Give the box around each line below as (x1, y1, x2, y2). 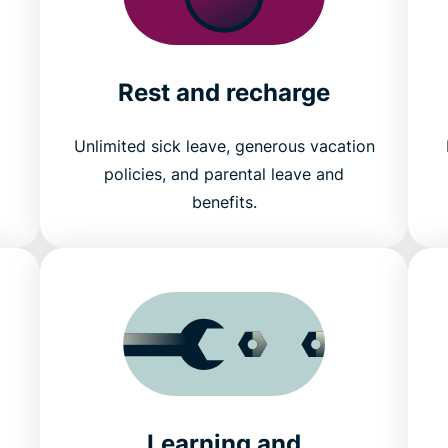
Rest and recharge (118, 78, 330, 107)
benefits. (191, 192, 257, 212)
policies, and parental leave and (104, 164, 344, 184)
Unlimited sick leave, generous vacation (73, 136, 375, 156)
